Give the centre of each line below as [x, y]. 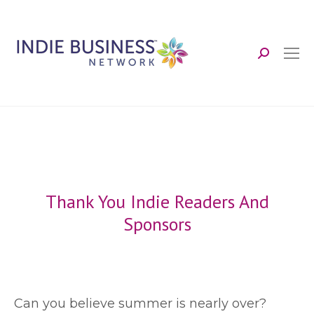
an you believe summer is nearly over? [145, 303]
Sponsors [157, 224]
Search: [280, 59]
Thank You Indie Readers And [157, 202]
